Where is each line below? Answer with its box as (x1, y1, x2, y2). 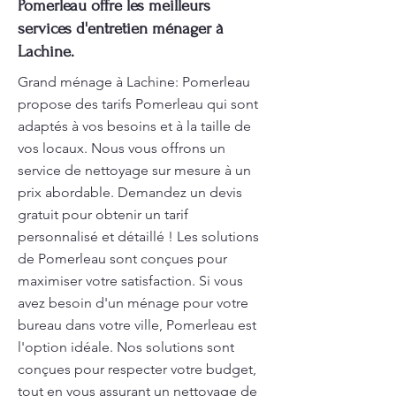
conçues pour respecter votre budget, (18, 361, 256, 377)
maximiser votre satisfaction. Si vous (18, 272, 243, 289)
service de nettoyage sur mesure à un (18, 162, 251, 179)
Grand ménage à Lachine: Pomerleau (18, 73, 250, 90)
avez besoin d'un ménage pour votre (18, 294, 248, 311)
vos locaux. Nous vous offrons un (18, 140, 225, 156)
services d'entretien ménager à (18, 19, 224, 38)
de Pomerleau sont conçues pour (18, 250, 227, 267)
